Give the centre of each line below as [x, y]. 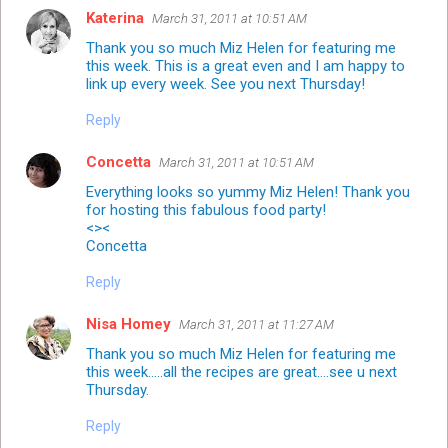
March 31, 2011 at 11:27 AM [256, 324]
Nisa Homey [128, 323]
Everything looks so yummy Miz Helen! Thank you [248, 191]
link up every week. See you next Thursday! [225, 83]
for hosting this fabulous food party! [206, 209]
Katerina [115, 17]
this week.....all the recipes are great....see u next [241, 371]
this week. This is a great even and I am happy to [245, 65]
